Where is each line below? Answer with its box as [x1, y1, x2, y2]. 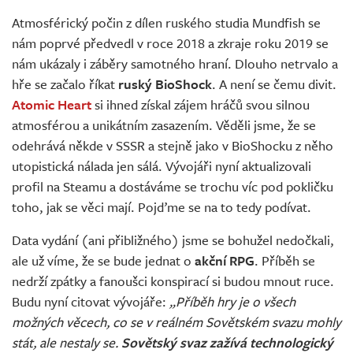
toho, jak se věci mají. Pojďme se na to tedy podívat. [12, 197, 311, 217]
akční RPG [195, 251, 255, 271]
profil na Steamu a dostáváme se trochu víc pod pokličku [12, 176, 333, 197]
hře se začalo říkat [12, 74, 118, 95]
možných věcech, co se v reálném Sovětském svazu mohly [12, 312, 341, 333]
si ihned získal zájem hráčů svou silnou [91, 95, 310, 115]
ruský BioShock [118, 74, 212, 95]
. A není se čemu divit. [212, 74, 336, 95]
